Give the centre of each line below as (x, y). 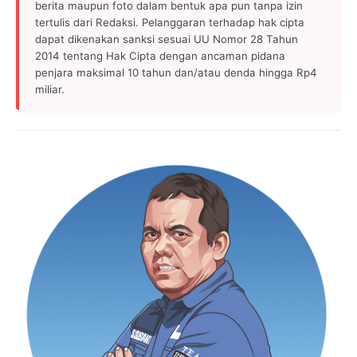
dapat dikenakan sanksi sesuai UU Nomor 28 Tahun (167, 39)
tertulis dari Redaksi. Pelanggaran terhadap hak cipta (170, 23)
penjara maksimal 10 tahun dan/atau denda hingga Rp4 (176, 73)
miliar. (50, 90)
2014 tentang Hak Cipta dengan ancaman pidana (160, 56)
